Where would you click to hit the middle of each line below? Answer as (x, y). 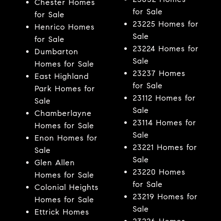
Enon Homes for (66, 138)
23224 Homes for (166, 48)
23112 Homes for (164, 98)
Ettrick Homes (62, 212)
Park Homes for (65, 88)
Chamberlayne (63, 113)
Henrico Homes (64, 27)
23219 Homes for (165, 196)
